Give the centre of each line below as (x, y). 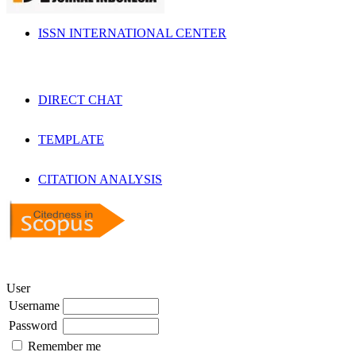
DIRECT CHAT (80, 99)
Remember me (64, 346)
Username (34, 305)
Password (33, 325)
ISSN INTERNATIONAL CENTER (132, 33)
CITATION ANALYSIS (100, 179)
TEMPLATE (71, 139)
